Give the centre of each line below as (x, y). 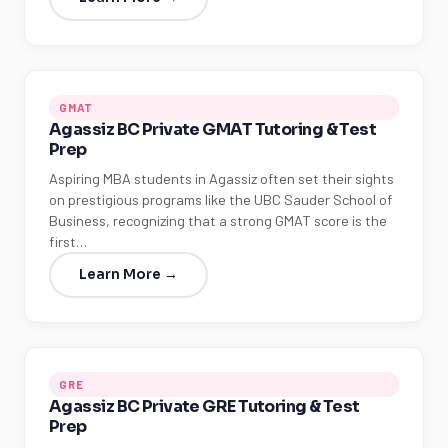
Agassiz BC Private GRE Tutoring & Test (204, 406)
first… (68, 241)
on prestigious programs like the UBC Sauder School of (220, 199)
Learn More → (128, 274)
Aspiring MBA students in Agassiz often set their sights (221, 178)
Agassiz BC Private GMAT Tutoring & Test (213, 129)
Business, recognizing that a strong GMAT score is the (218, 220)
